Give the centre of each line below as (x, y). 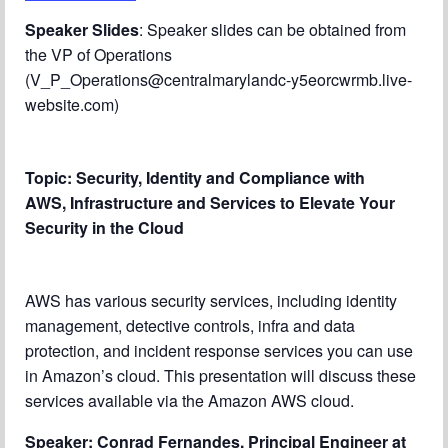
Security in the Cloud (104, 227)
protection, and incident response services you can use (219, 350)
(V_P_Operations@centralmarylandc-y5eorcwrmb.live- (218, 79)
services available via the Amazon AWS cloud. (189, 400)
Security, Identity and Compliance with (220, 177)
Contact (78, 93)
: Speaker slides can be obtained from (272, 29)
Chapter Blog (96, 11)
